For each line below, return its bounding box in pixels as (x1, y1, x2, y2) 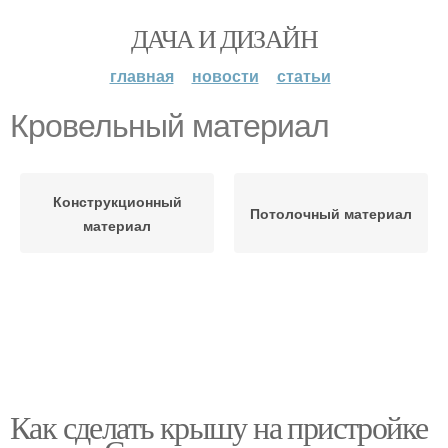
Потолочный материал (250, 203, 412, 223)
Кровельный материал (10, 108, 329, 144)
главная (109, 64, 174, 87)
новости (191, 64, 259, 87)
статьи (276, 64, 331, 87)
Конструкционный (52, 191, 182, 211)
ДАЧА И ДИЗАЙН (130, 21, 318, 55)
